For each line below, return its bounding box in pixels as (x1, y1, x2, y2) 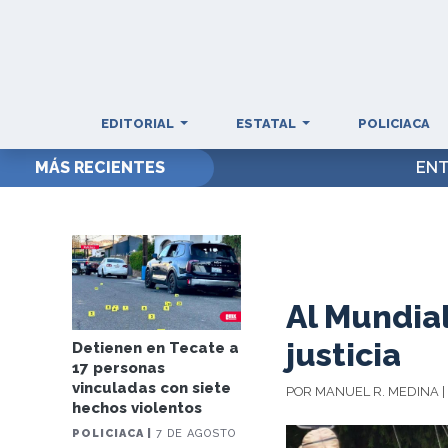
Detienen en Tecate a (72, 339, 240, 357)
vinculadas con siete (72, 379, 232, 397)
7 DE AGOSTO (152, 427, 237, 440)
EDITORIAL (101, 116, 178, 131)
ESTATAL (236, 116, 299, 131)
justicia (286, 336, 402, 373)
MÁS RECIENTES (34, 158, 165, 177)
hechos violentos (72, 399, 203, 417)
